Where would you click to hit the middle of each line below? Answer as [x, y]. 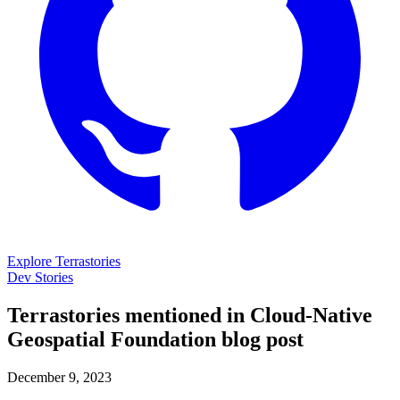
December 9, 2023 [59, 377]
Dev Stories [40, 277]
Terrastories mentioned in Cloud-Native [190, 315]
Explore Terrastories [64, 261]
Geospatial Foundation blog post [155, 339]
